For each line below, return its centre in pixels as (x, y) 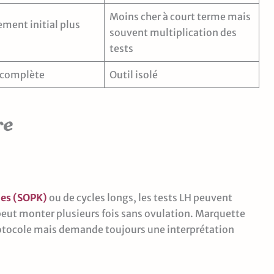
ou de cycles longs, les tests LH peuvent (141, 197)
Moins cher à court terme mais (180, 16)
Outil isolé (134, 74)
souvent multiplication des (173, 32)
